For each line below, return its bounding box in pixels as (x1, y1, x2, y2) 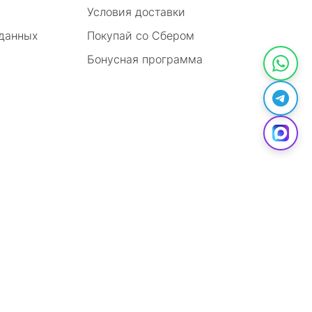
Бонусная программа (87, 52, 203, 66)
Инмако (262, 249, 298, 262)
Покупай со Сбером (87, 29, 194, 42)
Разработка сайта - (169, 249, 259, 262)
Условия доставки (87, 5, 185, 19)
